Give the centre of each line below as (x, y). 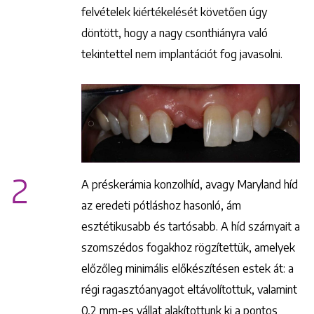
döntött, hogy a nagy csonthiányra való (175, 33)
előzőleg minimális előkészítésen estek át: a (187, 269)
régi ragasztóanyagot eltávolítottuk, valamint (189, 290)
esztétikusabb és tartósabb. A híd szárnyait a (191, 227)
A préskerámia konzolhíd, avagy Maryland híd (190, 185)
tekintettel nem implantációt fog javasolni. (182, 54)
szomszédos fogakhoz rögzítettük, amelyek (188, 248)
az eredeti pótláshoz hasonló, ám (161, 206)
